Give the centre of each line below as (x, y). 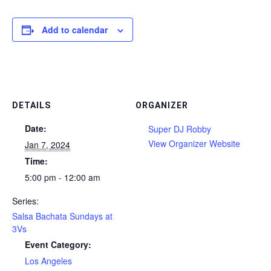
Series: (25, 201)
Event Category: (58, 244)
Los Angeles (48, 261)
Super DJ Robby (180, 129)
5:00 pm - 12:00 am (63, 177)
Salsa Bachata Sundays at (62, 216)
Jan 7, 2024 (47, 145)
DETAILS (31, 105)
